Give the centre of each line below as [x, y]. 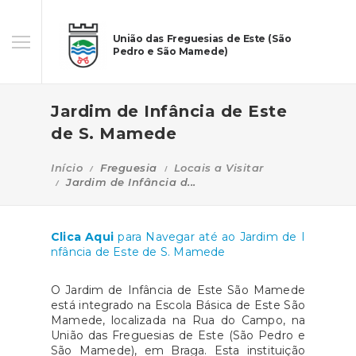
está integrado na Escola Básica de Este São [178, 305]
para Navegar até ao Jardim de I [212, 237]
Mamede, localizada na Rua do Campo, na [178, 320]
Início [67, 168]
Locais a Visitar [219, 168]
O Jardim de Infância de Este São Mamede [178, 290]
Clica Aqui [85, 237]
